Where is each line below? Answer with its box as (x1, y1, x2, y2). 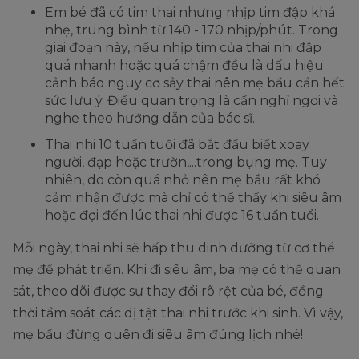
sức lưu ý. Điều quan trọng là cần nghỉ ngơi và (45, 93, 338, 109)
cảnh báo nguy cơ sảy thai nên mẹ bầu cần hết (45, 75, 345, 91)
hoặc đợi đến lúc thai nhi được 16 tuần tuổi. (45, 208, 319, 224)
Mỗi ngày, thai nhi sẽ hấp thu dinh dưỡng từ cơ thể (13, 240, 335, 256)
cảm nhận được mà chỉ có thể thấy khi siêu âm (45, 190, 341, 206)
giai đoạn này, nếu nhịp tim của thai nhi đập (45, 40, 321, 56)
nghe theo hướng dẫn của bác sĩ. (45, 111, 255, 127)
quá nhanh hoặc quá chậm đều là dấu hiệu (45, 58, 324, 74)
